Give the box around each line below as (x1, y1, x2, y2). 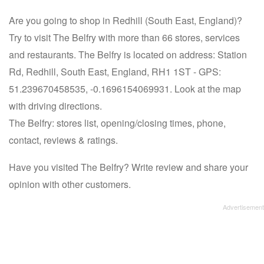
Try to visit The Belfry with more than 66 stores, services (9, 31, 240, 44)
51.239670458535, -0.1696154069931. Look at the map (9, 82, 241, 95)
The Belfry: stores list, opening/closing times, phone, (9, 116, 226, 130)
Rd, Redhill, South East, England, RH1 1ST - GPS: (9, 65, 221, 78)
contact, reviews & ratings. (9, 133, 118, 147)
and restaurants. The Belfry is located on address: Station (9, 48, 247, 61)
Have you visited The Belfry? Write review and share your (9, 160, 248, 174)
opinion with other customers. (9, 177, 131, 191)
